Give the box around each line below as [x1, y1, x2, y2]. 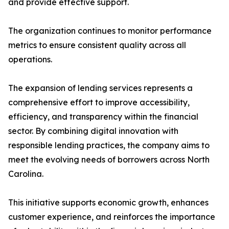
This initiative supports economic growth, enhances [8, 197, 209, 208]
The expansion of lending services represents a [8, 83, 193, 94]
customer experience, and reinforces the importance [8, 212, 215, 222]
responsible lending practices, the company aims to [8, 140, 210, 151]
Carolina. [8, 169, 43, 179]
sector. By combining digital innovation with [8, 126, 178, 136]
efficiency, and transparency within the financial [8, 111, 198, 122]
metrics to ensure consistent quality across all [8, 40, 186, 51]
